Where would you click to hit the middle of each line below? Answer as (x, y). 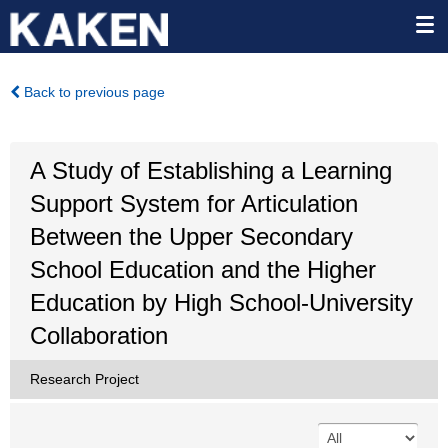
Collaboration (99, 335)
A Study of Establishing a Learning (211, 170)
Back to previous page (92, 92)
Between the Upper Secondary (191, 236)
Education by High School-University (221, 302)
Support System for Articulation (194, 203)
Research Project (84, 379)
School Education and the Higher (203, 269)
